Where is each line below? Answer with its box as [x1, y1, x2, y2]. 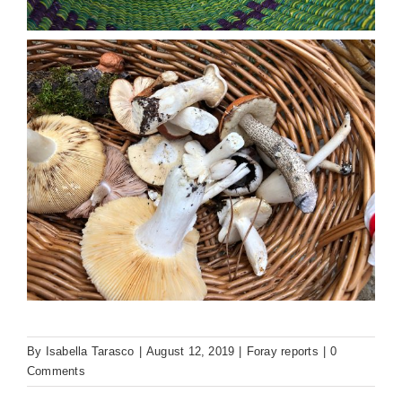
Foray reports [246, 345, 319, 359]
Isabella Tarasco [45, 345, 135, 359]
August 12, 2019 [145, 345, 235, 359]
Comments [27, 364, 85, 379]
